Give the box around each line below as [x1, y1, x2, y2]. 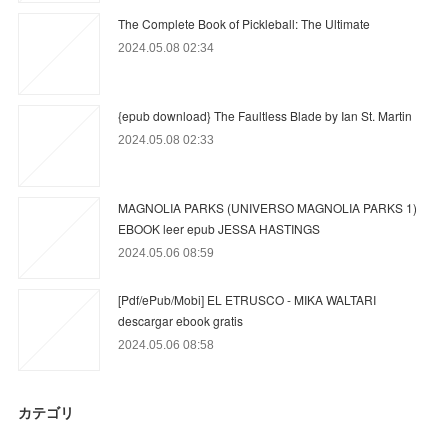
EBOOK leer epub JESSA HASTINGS [118, 220, 321, 238]
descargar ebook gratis [118, 312, 244, 330]
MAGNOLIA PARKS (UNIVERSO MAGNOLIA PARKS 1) [118, 199, 418, 217]
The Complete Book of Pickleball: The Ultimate [118, 15, 371, 33]
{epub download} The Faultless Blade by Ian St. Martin [118, 107, 413, 125]
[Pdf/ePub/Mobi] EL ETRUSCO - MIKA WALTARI [118, 291, 377, 309]
